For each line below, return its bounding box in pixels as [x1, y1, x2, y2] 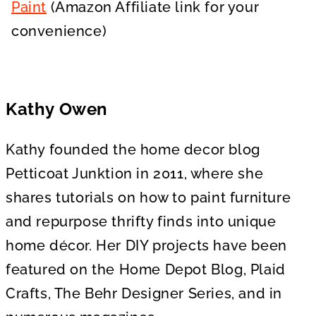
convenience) [11, 23, 107, 40]
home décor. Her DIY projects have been [6, 237, 287, 255]
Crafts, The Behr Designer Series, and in [6, 285, 283, 303]
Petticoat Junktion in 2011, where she [6, 165, 264, 183]
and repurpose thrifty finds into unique [6, 213, 276, 231]
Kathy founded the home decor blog [6, 141, 260, 159]
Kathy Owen [6, 99, 108, 120]
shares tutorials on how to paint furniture [6, 189, 291, 207]
